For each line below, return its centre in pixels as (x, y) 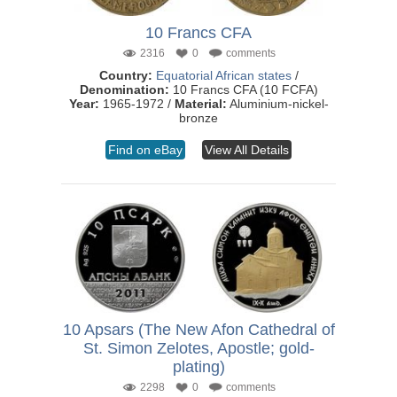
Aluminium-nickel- (277, 104)
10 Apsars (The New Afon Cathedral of (198, 330)
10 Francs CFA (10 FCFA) (243, 90)
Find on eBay (145, 150)
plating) (198, 367)
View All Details (247, 150)
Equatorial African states (223, 75)
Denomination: (124, 90)
